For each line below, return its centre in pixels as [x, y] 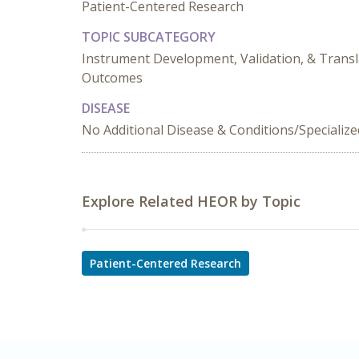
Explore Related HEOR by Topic [191, 201]
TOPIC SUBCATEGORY [149, 37]
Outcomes [112, 78]
